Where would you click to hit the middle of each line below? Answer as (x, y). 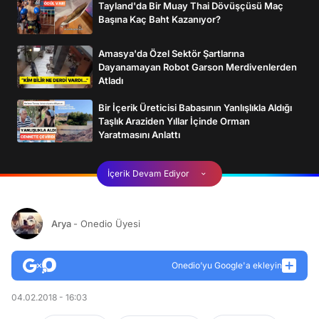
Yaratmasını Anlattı (139, 134)
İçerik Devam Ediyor (148, 173)
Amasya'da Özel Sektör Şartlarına (171, 53)
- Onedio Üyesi (107, 223)
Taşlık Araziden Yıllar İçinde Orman (174, 121)
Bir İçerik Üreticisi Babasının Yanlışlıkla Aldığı (195, 107)
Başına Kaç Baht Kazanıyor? (159, 19)
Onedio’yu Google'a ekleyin (227, 265)
